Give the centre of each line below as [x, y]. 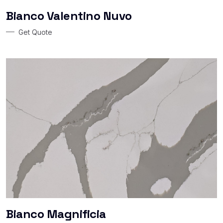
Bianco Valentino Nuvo [69, 15]
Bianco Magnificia [56, 214]
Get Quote [35, 32]
